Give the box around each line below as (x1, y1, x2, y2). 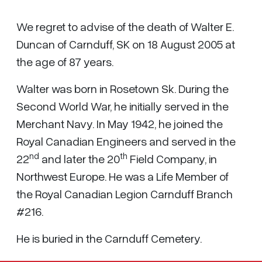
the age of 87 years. (16, 54, 113, 68)
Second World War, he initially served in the (16, 99, 229, 113)
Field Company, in (127, 151, 217, 166)
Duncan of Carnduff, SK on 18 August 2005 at (16, 37, 235, 51)
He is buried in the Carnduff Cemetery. (16, 231, 204, 245)
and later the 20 (39, 151, 120, 166)
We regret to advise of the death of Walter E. (16, 19, 234, 33)
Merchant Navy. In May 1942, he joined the (16, 116, 223, 130)
